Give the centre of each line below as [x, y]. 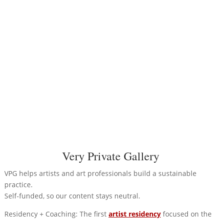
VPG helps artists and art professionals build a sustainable [100, 173]
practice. [18, 184]
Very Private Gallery [110, 156]
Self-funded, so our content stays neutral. [72, 196]
